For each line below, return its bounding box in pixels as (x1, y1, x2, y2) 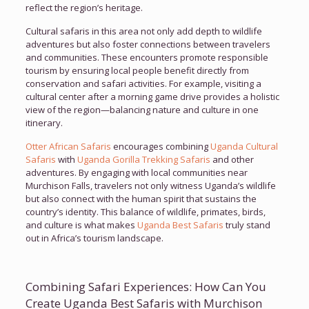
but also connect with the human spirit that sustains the (25, 192, 257, 205)
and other (210, 152, 254, 166)
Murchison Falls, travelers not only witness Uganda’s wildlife (25, 179, 276, 192)
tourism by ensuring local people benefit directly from (25, 63, 249, 77)
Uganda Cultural (208, 139, 278, 152)
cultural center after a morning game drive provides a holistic (25, 90, 279, 103)
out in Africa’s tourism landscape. (25, 231, 163, 244)
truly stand (223, 218, 270, 231)
